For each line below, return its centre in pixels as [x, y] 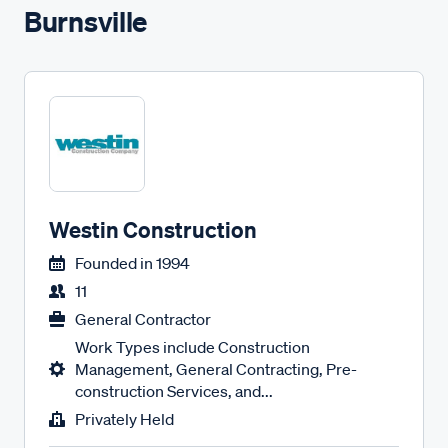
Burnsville [86, 21]
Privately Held [124, 419]
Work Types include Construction [192, 347]
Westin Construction [153, 229]
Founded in [114, 263]
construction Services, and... [174, 391]
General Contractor [143, 319]
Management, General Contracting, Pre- [216, 369]
